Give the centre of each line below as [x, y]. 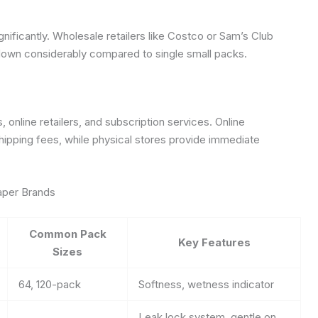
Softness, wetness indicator [206, 284]
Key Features [214, 242]
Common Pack [67, 234]
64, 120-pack [50, 284]
